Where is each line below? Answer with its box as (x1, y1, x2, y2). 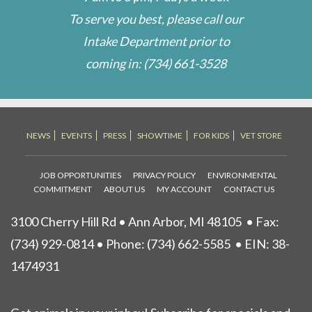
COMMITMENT (33, 183, 92, 194)
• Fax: (242, 214, 279, 230)
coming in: (86, 56, 143, 72)
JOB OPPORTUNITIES (40, 169, 121, 180)
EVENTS (61, 130, 92, 141)
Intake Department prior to (82, 33, 230, 49)
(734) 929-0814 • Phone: (10, 236, 147, 252)
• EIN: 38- (231, 236, 290, 252)
